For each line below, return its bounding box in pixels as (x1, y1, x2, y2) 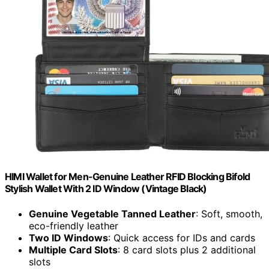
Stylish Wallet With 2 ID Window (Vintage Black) (5, 183, 207, 195)
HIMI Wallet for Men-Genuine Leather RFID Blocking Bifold (5, 171, 250, 183)
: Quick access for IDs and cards (108, 231, 255, 244)
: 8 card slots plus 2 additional (118, 243, 256, 256)
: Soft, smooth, (196, 207, 262, 220)
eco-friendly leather (29, 219, 118, 232)
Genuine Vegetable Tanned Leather (29, 207, 196, 220)
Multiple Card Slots (29, 243, 118, 256)
